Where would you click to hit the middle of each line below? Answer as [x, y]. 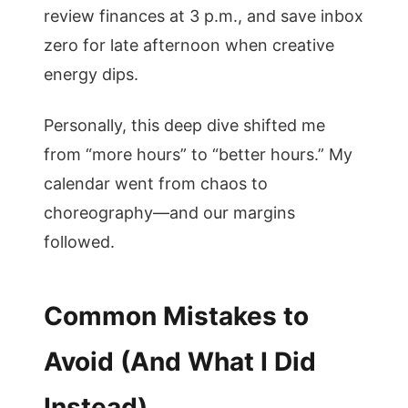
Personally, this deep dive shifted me [184, 125]
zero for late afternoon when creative [189, 45]
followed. [79, 242]
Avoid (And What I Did [180, 362]
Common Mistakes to [176, 316]
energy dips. [91, 74]
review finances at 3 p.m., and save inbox [204, 16]
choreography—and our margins [169, 213]
